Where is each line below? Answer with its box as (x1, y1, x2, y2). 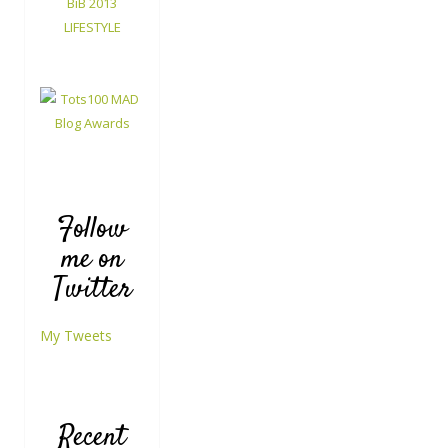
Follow (57, 210, 128, 251)
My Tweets (40, 326, 112, 346)
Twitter (52, 270, 132, 311)
